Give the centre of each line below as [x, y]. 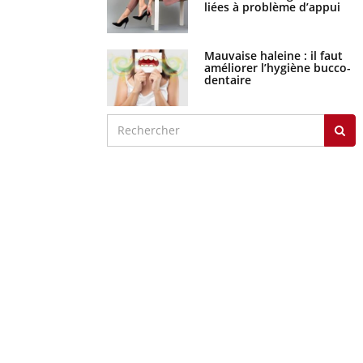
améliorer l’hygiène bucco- [277, 67]
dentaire [227, 79]
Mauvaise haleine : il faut [273, 55]
